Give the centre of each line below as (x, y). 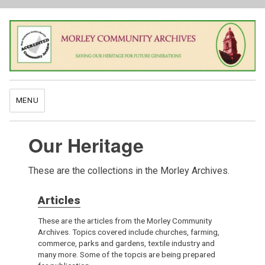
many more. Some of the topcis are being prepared (126, 254)
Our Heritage (86, 145)
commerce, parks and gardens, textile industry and (126, 243)
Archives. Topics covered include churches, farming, (128, 232)
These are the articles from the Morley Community (125, 220)
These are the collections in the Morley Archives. (129, 171)
